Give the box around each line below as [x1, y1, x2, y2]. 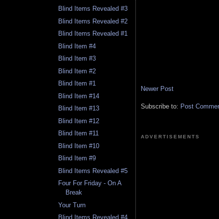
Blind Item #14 [58, 92, 100, 100]
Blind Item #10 [58, 142, 100, 150]
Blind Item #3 [58, 55, 96, 63]
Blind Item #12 [58, 117, 100, 125]
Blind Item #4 [58, 42, 96, 50]
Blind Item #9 [58, 154, 96, 162]
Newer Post [141, 85, 174, 92]
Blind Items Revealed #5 [58, 167, 128, 175]
